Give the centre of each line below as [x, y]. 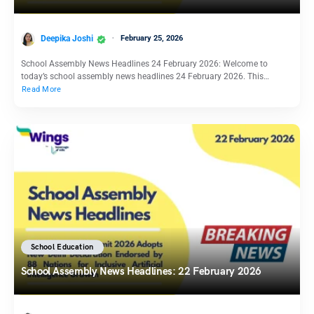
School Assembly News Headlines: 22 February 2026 [141, 271]
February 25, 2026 [152, 38]
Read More [42, 89]
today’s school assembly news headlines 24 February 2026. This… [145, 76]
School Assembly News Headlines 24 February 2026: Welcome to [144, 63]
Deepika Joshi [67, 38]
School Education [62, 247]
